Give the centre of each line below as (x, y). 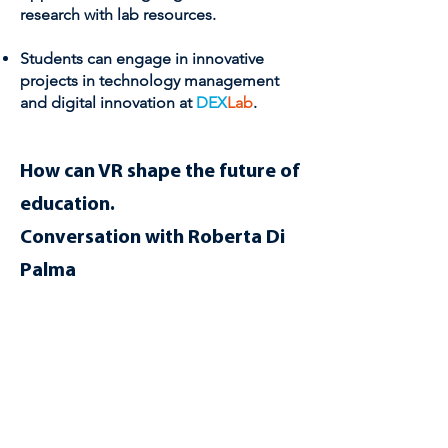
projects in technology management (149, 80)
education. (67, 205)
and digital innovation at (108, 102)
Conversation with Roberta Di (152, 238)
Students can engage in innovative (142, 58)
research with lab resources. (118, 14)
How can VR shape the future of (160, 172)
